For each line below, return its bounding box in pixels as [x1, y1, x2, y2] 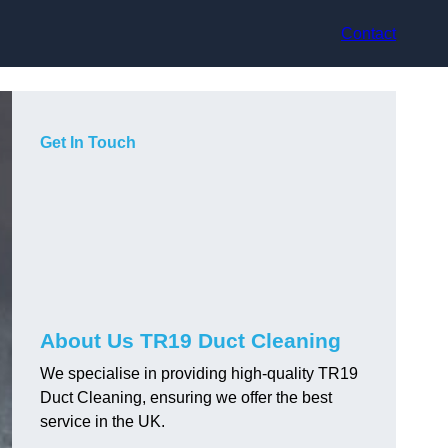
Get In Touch [40, 134, 136, 152]
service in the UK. [40, 413, 165, 431]
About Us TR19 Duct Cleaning [40, 329, 341, 353]
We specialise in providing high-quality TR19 [40, 365, 358, 383]
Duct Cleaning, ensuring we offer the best [40, 389, 332, 407]
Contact [341, 24, 396, 42]
